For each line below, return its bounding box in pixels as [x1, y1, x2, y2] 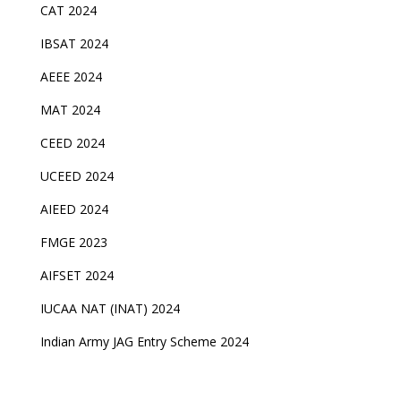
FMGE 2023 [39, 234, 107, 251]
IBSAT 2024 [39, 35, 112, 52]
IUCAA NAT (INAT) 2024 [39, 300, 180, 317]
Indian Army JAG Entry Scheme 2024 [39, 333, 249, 350]
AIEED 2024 [39, 200, 112, 218]
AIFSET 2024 [39, 267, 114, 284]
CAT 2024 [39, 2, 100, 19]
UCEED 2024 [39, 167, 114, 184]
